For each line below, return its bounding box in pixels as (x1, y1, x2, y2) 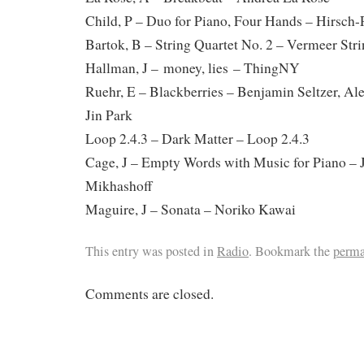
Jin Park (85, 105, 132, 124)
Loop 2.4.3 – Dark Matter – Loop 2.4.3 (85, 128, 310, 148)
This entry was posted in (85, 241, 217, 260)
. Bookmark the (249, 241, 333, 260)
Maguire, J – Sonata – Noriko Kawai (85, 199, 296, 219)
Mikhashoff (85, 175, 152, 195)
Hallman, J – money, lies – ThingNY (85, 58, 300, 77)
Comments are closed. (85, 284, 214, 303)
